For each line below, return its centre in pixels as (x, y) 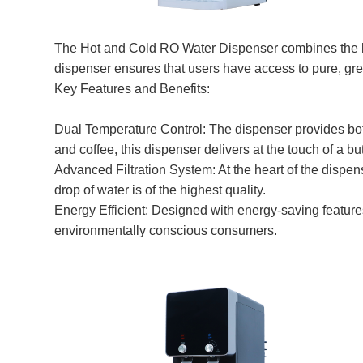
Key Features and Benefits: (132, 89)
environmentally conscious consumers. (166, 231)
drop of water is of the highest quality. (160, 190)
